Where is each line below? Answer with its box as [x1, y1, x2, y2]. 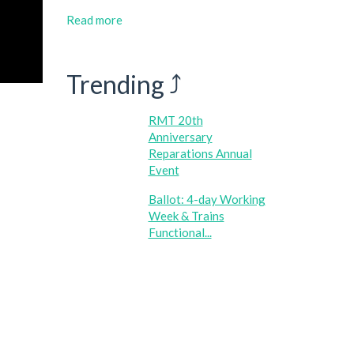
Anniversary [148, 130, 213, 144]
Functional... [148, 225, 212, 239]
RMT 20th [148, 113, 203, 127]
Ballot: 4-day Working [148, 192, 265, 206]
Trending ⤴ [66, 68, 182, 100]
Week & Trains [148, 209, 224, 223]
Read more [66, 13, 122, 27]
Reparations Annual [148, 146, 252, 160]
